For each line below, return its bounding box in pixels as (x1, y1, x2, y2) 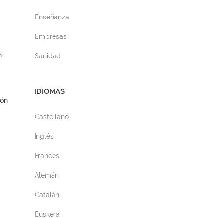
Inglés (35, 132, 54, 140)
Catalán (35, 191, 59, 199)
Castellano (35, 113, 69, 121)
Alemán (35, 171, 59, 179)
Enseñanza (35, 13, 69, 21)
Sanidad (35, 52, 61, 60)
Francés (35, 152, 59, 160)
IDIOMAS (35, 87, 65, 96)
